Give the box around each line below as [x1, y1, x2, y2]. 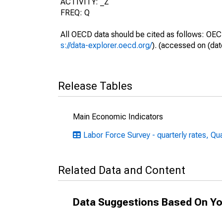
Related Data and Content [58, 164, 185, 176]
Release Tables [58, 80, 132, 92]
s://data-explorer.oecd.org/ [60, 41, 152, 50]
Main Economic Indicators [73, 112, 163, 121]
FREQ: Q [60, 8, 90, 17]
